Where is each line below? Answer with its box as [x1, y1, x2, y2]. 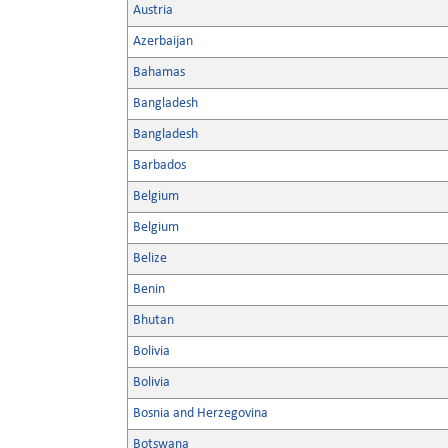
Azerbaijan [133, 34, 193, 49]
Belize [133, 251, 167, 266]
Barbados [133, 158, 186, 173]
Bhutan [133, 313, 174, 328]
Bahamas [133, 65, 185, 80]
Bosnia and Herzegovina [133, 406, 268, 421]
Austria [133, 3, 173, 18]
